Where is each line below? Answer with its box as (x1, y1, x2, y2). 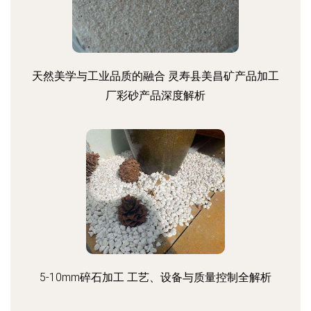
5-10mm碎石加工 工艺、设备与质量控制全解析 (40, 271, 271, 284)
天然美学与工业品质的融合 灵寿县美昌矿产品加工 (32, 69, 279, 83)
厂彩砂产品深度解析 (106, 89, 205, 102)
